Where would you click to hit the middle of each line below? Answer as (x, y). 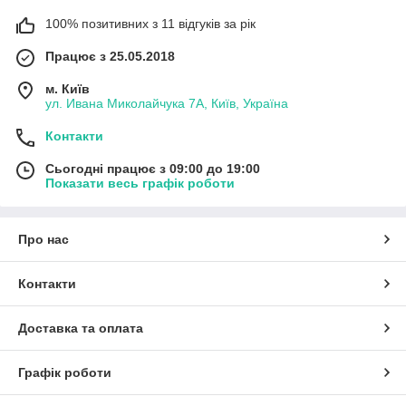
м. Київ (68, 89)
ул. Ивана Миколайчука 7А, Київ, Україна (167, 104)
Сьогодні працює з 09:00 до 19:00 (153, 169)
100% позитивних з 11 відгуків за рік (150, 24)
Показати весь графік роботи (140, 184)
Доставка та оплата (81, 329)
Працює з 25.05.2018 (110, 57)
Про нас (43, 240)
